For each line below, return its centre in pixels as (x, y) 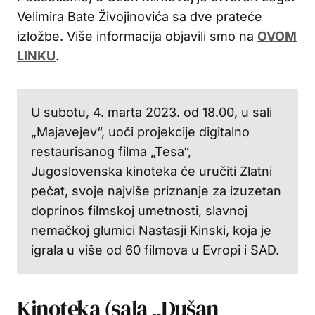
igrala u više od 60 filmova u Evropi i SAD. (155, 250)
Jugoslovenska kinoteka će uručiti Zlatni (152, 171)
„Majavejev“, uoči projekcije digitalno (140, 131)
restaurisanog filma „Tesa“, (111, 151)
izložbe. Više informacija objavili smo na (137, 36)
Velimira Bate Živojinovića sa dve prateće (140, 16)
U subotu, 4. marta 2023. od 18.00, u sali (152, 112)
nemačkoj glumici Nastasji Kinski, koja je (151, 230)
